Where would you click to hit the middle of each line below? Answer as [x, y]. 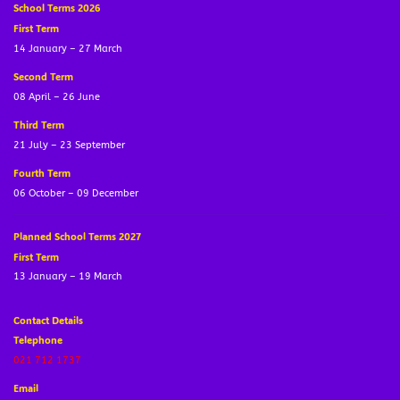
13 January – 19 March [68, 277]
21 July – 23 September [69, 145]
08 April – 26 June [57, 96]
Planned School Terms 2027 [77, 237]
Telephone [38, 340]
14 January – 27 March [68, 48]
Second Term [43, 77]
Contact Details [48, 320]
